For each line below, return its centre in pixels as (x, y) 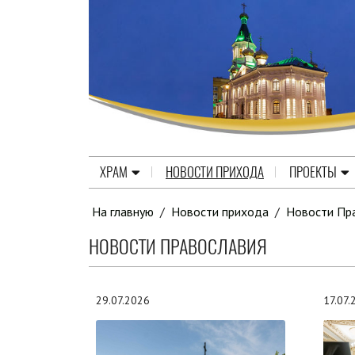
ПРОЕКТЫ (313, 172)
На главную (123, 211)
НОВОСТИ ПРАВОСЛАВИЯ (178, 247)
